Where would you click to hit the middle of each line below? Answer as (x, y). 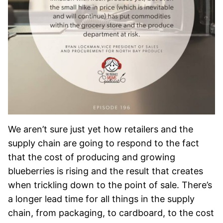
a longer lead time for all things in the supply (101, 199)
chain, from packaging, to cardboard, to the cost (111, 213)
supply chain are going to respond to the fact (104, 143)
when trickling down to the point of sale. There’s (110, 185)
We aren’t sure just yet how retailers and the (101, 129)
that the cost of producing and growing (92, 157)
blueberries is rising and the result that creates (106, 171)
